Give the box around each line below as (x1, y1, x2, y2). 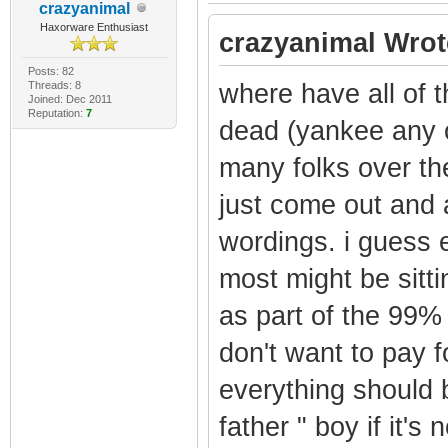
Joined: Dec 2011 (27, 92, 112, 105)
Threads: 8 (27, 78, 81, 91)
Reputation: (27, 106, 86, 119)
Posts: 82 (27, 64, 74, 77)
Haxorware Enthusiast (40, 20, 149, 33)
